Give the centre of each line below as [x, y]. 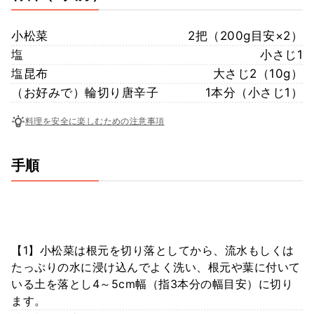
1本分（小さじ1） [254, 92]
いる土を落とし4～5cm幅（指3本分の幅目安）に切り [152, 284]
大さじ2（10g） [258, 73]
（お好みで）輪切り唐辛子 [85, 92]
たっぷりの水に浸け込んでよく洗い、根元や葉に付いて [156, 267]
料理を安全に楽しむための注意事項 [95, 121]
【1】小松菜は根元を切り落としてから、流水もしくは [153, 250]
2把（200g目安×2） [245, 35]
